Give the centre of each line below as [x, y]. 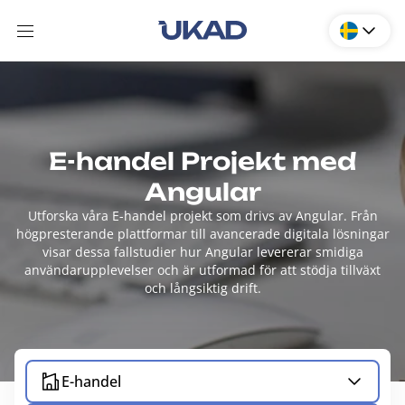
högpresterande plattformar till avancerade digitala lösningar [202, 234]
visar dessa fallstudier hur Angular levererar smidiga [202, 252]
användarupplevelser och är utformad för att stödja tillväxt [202, 270]
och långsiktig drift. [202, 288]
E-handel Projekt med [202, 161]
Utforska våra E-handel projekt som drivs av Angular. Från [202, 216]
